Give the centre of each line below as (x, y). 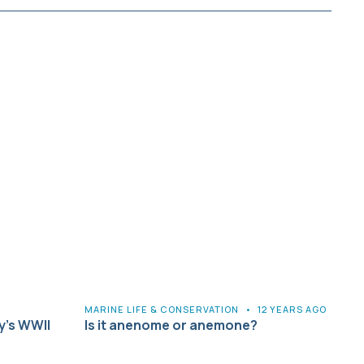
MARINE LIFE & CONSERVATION (162, 309)
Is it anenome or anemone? (171, 325)
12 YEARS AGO (292, 309)
